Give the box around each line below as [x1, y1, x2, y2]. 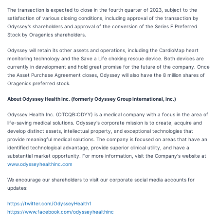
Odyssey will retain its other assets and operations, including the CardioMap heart [7, 47, 199, 53]
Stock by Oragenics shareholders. [7, 32, 86, 37]
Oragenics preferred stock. [7, 80, 71, 86]
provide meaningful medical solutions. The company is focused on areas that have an [7, 136, 207, 142]
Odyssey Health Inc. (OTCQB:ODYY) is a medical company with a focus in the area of [7, 111, 208, 117]
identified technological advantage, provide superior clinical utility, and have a [7, 145, 189, 150]
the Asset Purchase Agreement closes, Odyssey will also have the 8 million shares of [7, 72, 205, 78]
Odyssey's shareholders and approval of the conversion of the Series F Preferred [7, 23, 197, 29]
